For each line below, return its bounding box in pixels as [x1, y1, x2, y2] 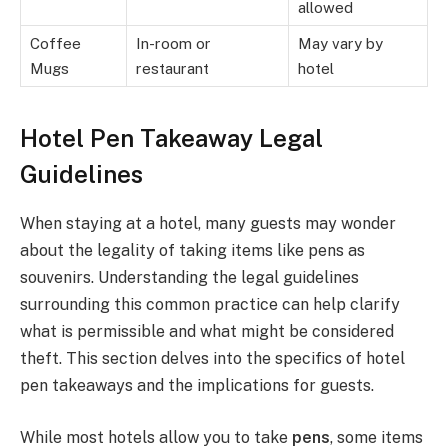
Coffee [30, 35, 81, 53]
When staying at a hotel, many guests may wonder [20, 214, 396, 234]
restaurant [136, 60, 209, 78]
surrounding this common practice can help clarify [20, 295, 400, 315]
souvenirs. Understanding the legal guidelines [20, 268, 359, 288]
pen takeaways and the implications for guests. [20, 376, 374, 396]
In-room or [136, 35, 211, 53]
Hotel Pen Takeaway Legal [20, 124, 323, 153]
